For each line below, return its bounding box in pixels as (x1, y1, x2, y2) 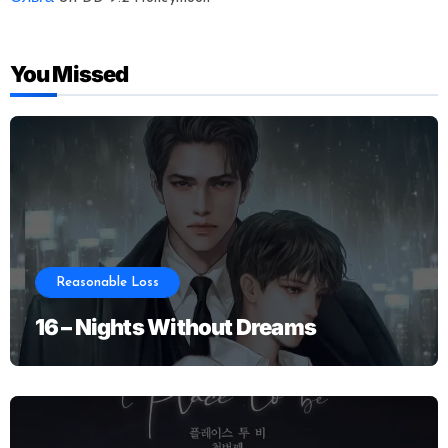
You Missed (9, 60, 129, 87)
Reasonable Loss (55, 275, 159, 289)
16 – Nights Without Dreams (34, 313, 316, 340)
